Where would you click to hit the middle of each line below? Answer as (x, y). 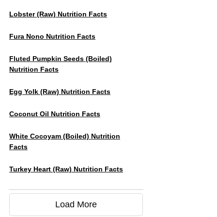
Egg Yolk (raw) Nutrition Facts (60, 92)
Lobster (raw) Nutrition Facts (58, 14)
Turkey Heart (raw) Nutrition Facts (66, 169)
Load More (76, 204)
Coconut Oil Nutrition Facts (55, 114)
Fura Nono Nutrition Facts (52, 36)
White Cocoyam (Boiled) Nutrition (65, 136)
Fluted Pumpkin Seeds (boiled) (61, 59)
